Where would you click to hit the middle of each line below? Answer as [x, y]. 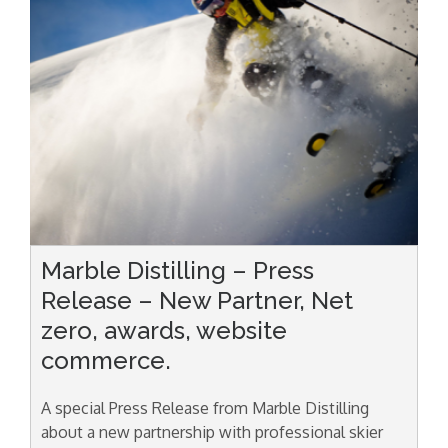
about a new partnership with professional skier [212, 431]
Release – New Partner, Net [197, 300]
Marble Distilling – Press [177, 270]
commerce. [106, 360]
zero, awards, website [164, 330]
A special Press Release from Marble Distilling [205, 407]
